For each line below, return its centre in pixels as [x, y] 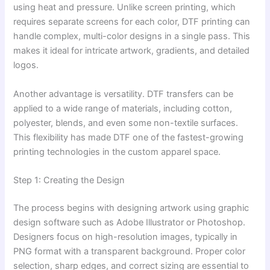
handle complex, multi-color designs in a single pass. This [132, 36]
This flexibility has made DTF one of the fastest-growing [129, 137]
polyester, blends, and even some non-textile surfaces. [126, 123]
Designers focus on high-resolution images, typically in [126, 237]
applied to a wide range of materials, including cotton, [123, 108]
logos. [26, 65]
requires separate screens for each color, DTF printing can [132, 22]
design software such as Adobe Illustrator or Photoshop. [130, 222]
